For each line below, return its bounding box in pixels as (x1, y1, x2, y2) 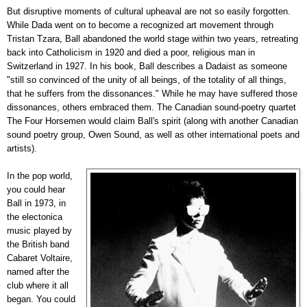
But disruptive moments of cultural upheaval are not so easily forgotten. (7, 5, 291, 16)
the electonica (7, 211, 62, 222)
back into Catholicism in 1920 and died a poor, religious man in (7, 47, 255, 58)
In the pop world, (7, 170, 73, 181)
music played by (7, 225, 72, 236)
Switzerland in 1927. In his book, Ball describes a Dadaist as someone (7, 60, 287, 71)
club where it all (7, 280, 69, 291)
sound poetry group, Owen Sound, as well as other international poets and (7, 129, 299, 140)
